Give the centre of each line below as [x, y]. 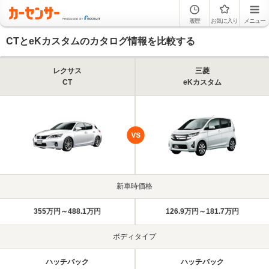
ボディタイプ [134, 237]
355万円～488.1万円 [67, 211]
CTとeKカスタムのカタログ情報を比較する [101, 41]
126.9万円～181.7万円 [202, 211]
